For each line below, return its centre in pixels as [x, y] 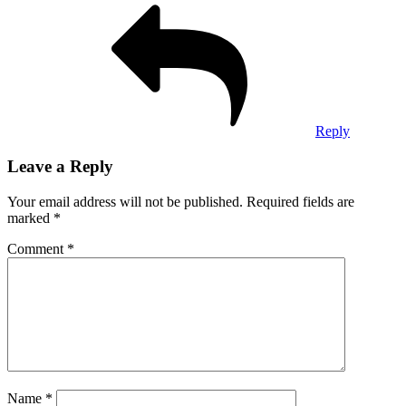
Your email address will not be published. [125, 201]
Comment [37, 248]
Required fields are [300, 201]
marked [30, 217]
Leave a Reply [60, 167]
